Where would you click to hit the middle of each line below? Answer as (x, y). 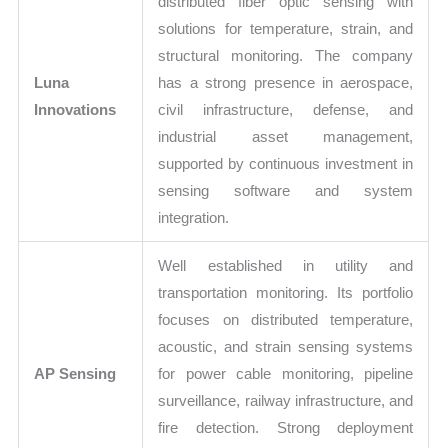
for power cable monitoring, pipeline (286, 373)
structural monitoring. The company (286, 55)
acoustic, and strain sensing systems (286, 346)
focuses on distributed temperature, (286, 319)
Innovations (75, 109)
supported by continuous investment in (286, 163)
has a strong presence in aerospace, (286, 82)
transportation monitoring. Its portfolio (286, 292)
